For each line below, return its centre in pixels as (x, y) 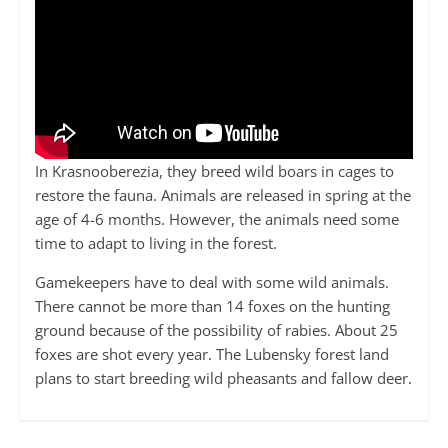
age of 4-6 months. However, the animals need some (216, 218)
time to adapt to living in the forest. (155, 242)
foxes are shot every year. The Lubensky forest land (211, 353)
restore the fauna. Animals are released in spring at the (222, 194)
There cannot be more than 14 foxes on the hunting (212, 305)
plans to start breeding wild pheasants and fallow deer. (223, 377)
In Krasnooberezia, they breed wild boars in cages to (214, 170)
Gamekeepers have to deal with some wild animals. (211, 281)
